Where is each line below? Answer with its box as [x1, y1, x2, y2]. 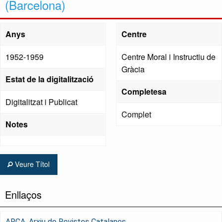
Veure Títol [13, 159, 50, 169]
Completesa [121, 86, 166, 98]
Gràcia [121, 63, 145, 75]
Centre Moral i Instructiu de [121, 51, 216, 63]
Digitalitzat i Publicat [5, 96, 77, 108]
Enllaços [5, 187, 42, 202]
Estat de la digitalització [5, 73, 94, 85]
